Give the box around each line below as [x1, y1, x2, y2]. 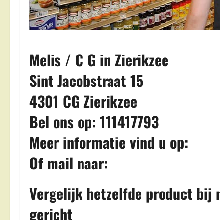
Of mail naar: [29, 152, 111, 174]
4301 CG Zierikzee [29, 90, 137, 112]
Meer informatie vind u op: [29, 131, 192, 153]
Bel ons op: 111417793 [29, 110, 159, 133]
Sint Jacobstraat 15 [29, 69, 143, 91]
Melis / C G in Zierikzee [29, 49, 168, 71]
